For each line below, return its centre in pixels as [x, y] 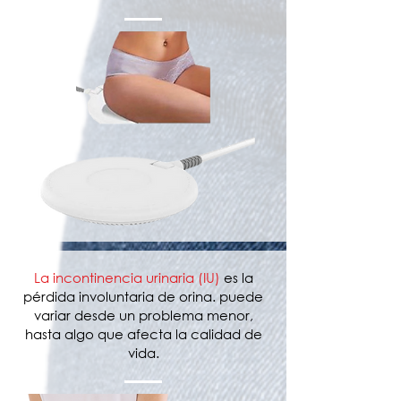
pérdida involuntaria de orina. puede [143, 296]
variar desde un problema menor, [143, 315]
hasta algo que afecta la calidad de [143, 334]
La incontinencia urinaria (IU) [127, 277]
